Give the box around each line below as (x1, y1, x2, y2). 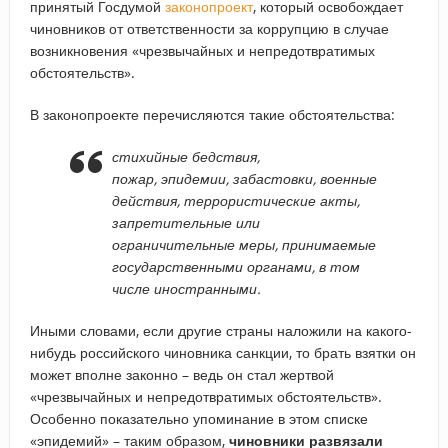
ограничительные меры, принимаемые (111, 234, 376, 254)
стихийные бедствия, (111, 146, 260, 166)
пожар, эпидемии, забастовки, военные (111, 168, 377, 188)
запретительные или (111, 212, 260, 232)
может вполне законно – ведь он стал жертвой (29, 364, 334, 384)
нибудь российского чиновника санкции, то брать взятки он (29, 342, 416, 362)
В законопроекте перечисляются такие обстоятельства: (29, 104, 395, 124)
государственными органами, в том (111, 256, 360, 276)
